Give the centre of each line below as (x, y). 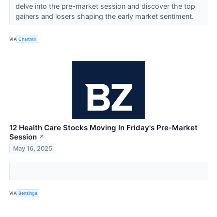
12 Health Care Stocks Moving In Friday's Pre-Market (103, 127)
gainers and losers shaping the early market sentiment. (105, 16)
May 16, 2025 (33, 149)
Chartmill (28, 39)
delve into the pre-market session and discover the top (105, 6)
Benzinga (28, 193)
